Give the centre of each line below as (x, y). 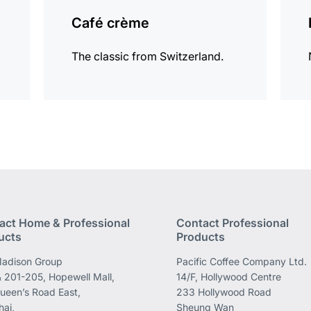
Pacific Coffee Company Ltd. (241, 262)
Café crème (111, 23)
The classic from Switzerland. (148, 57)
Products (200, 237)
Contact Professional (232, 223)
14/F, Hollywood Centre (228, 277)
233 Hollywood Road (224, 292)
